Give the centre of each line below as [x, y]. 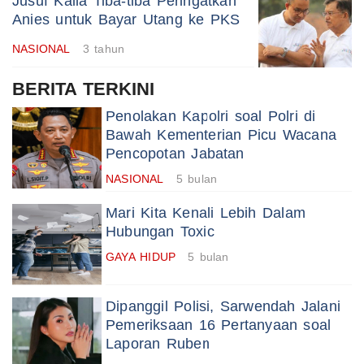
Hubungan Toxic [160, 232]
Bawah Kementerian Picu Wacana [221, 135]
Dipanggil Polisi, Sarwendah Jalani [223, 307]
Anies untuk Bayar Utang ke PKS [126, 20]
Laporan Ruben [158, 344]
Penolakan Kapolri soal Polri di [211, 117]
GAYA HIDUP [141, 257]
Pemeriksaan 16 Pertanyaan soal [219, 325]
